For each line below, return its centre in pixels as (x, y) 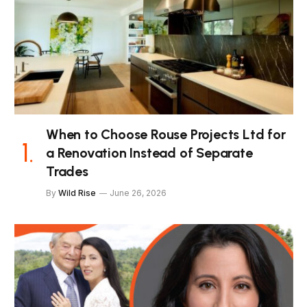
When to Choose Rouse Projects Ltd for (166, 134)
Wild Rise (77, 193)
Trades (67, 171)
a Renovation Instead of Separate (149, 152)
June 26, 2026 (138, 193)
